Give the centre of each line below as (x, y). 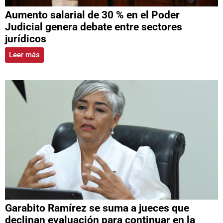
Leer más (24, 55)
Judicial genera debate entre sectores (94, 27)
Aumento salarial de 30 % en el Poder (92, 15)
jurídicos (26, 39)
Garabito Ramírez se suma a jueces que (97, 208)
